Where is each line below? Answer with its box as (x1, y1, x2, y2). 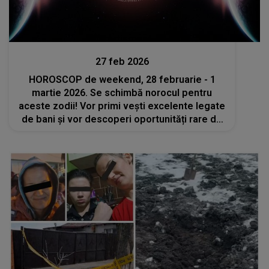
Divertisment (92, 33, 152, 44)
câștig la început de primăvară (53, 127, 191, 138)
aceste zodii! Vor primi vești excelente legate (19, 100, 226, 112)
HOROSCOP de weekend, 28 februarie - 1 (28, 74, 216, 85)
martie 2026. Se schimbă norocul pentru (32, 87, 213, 98)
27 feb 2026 (95, 56, 149, 67)
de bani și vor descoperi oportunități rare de (22, 113, 223, 125)
